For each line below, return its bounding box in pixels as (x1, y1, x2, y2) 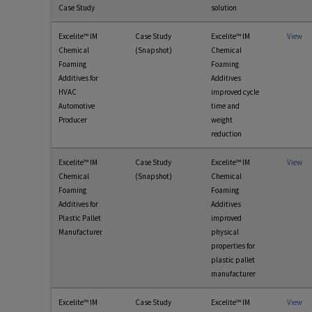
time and (211, 101, 240, 111)
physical (211, 227, 239, 237)
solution (211, 3, 237, 13)
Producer (58, 115, 87, 125)
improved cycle (211, 87, 259, 97)
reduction (211, 129, 242, 139)
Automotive (58, 101, 95, 111)
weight (211, 115, 233, 125)
